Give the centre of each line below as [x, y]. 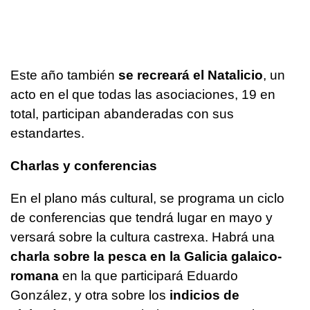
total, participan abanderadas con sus [122, 113]
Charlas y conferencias [84, 165]
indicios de [204, 295]
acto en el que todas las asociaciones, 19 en [143, 94]
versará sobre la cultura [82, 237]
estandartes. [47, 133]
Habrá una [241, 237]
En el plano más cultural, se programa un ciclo [147, 198]
